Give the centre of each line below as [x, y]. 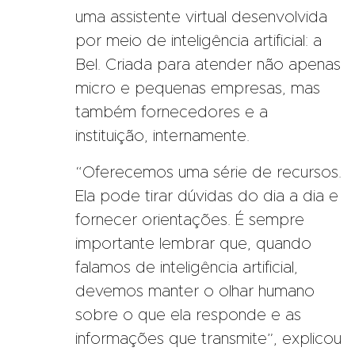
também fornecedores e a [172, 112]
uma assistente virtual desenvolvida [201, 17]
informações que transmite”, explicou [208, 339]
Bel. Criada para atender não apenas [208, 65]
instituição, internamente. [162, 136]
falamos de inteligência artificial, [187, 267]
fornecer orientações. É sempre [190, 220]
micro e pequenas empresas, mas [198, 88]
